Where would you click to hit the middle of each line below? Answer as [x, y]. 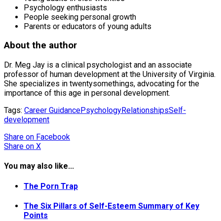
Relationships [145, 110]
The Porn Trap [51, 186]
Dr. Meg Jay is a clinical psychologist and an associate [98, 65]
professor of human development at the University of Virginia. [110, 74]
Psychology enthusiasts [65, 7]
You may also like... [39, 166]
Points [36, 215]
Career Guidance [52, 110]
